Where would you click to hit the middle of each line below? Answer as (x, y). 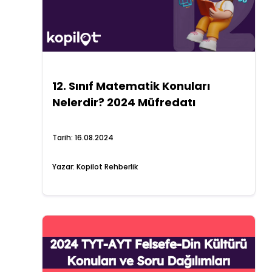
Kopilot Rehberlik (107, 167)
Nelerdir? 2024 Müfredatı (124, 102)
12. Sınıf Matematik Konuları (131, 86)
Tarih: (63, 138)
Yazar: (64, 167)
